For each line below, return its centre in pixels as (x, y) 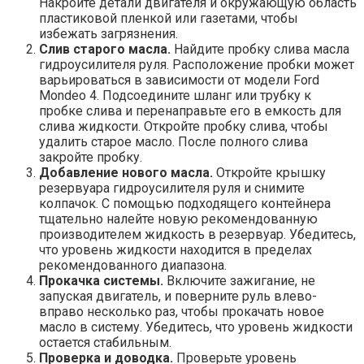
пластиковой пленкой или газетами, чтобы (169, 19)
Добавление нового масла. (126, 173)
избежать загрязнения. (108, 34)
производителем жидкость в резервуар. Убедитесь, (197, 235)
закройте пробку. (91, 158)
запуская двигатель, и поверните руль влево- (178, 297)
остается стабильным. (105, 343)
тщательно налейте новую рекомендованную (178, 219)
